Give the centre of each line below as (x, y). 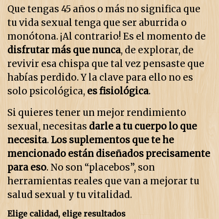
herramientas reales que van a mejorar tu (103, 181)
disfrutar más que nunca (64, 50)
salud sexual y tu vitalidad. (70, 195)
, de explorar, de (157, 50)
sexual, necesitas (48, 127)
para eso (27, 168)
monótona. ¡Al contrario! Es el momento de (107, 37)
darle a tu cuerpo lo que (143, 127)
